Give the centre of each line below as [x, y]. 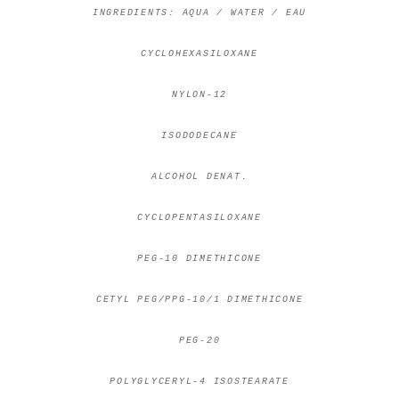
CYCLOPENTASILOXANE [199, 218]
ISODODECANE [199, 136]
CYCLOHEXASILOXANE [199, 54]
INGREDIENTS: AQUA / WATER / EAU [199, 13]
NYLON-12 [199, 95]
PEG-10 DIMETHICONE [199, 259]
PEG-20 [199, 341]
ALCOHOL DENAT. [199, 177]
